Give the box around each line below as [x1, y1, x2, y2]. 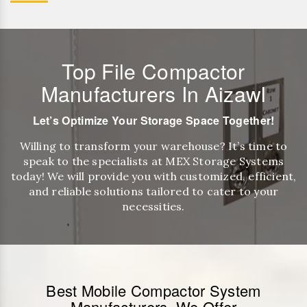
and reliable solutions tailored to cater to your [28, 184, 279, 198]
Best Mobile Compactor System [46, 279, 261, 301]
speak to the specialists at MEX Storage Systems [23, 153, 284, 168]
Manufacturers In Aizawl [40, 78, 267, 108]
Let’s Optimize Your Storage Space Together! [32, 112, 275, 128]
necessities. [122, 199, 185, 213]
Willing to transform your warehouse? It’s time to [19, 138, 288, 153]
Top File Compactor [62, 56, 245, 86]
